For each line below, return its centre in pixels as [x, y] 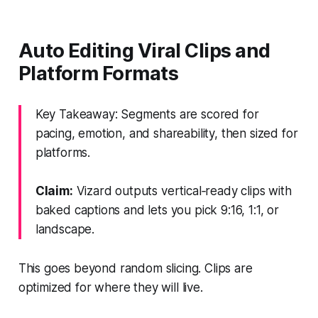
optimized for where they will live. [110, 287]
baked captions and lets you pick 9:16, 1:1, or [157, 210]
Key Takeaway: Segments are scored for [147, 114]
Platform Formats [98, 73]
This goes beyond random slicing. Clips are [135, 268]
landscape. [65, 229]
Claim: [54, 191]
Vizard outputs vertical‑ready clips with [182, 191]
